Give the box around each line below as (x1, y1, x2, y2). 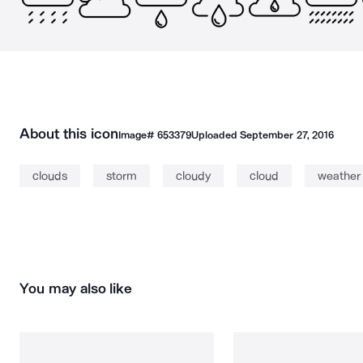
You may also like (19, 280, 133, 297)
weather (318, 169, 361, 183)
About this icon (19, 125, 118, 143)
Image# (117, 129, 157, 141)
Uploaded (190, 129, 241, 141)
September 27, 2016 (240, 129, 334, 141)
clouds (32, 169, 67, 183)
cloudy (176, 169, 211, 183)
